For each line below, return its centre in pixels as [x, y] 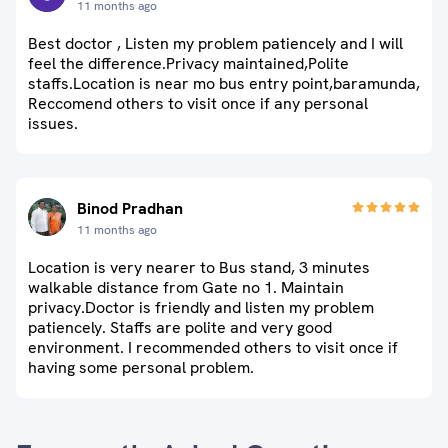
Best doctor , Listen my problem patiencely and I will [215, 43]
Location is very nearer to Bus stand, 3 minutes [199, 267]
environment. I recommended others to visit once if [213, 347]
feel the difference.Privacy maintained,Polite [188, 63]
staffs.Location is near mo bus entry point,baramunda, [224, 83]
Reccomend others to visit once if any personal [198, 103]
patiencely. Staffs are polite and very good [180, 327]
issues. [53, 123]
